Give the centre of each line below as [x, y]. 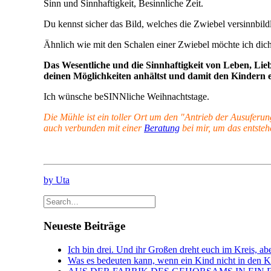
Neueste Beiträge [84, 226]
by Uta [57, 180]
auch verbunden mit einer [94, 128]
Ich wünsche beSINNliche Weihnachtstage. [126, 97]
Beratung [162, 128]
